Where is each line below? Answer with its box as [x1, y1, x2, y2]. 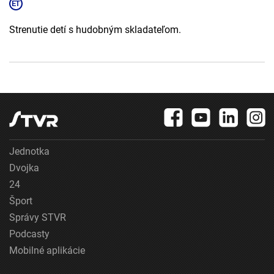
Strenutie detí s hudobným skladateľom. [9, 24, 181, 36]
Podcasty [9, 228, 50, 240]
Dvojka [9, 162, 39, 174]
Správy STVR [9, 212, 66, 224]
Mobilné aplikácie [9, 245, 85, 257]
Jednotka [9, 146, 50, 158]
